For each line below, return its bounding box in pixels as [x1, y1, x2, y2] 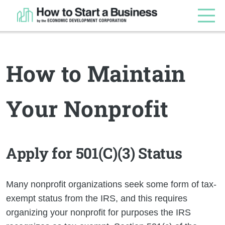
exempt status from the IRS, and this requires [6, 193, 187, 203]
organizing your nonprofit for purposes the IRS [6, 207, 191, 217]
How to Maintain [6, 59, 186, 88]
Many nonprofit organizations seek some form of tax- [6, 179, 216, 189]
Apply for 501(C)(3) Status [6, 143, 182, 163]
